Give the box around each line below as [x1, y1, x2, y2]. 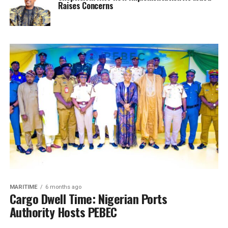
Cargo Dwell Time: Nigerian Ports [9, 189, 167, 208]
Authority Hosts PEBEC [9, 203, 117, 221]
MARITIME [9, 184, 38, 191]
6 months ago [45, 184, 81, 191]
